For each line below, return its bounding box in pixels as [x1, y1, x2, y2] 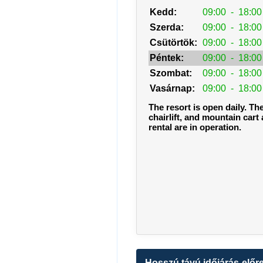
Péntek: [150, 53, 184, 63]
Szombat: [150, 68, 192, 79]
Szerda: [150, 22, 184, 33]
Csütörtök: [150, 38, 197, 48]
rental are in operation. [149, 122, 241, 133]
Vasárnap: [150, 83, 195, 94]
